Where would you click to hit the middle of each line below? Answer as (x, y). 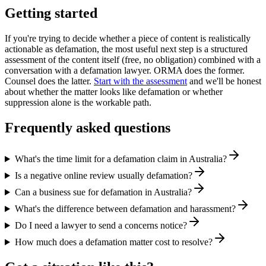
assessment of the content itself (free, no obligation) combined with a (133, 60)
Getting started (51, 13)
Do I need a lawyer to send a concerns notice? (101, 226)
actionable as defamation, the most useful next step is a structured (126, 49)
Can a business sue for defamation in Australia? (103, 192)
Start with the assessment (140, 81)
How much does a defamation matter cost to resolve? (113, 242)
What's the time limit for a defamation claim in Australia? (121, 159)
